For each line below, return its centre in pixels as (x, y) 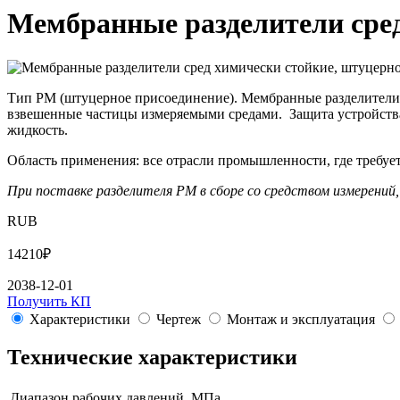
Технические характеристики (152, 357)
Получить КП (49, 301)
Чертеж (179, 319)
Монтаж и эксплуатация (301, 319)
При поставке (50, 190)
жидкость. (37, 129)
